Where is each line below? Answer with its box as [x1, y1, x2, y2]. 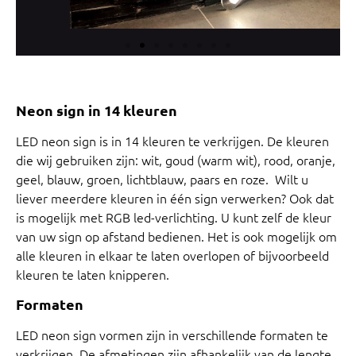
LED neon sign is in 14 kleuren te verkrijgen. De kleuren [16, 132, 329, 150]
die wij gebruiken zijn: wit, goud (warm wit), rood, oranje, [16, 151, 335, 169]
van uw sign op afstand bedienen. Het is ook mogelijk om [16, 227, 337, 246]
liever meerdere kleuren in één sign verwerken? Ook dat [16, 189, 334, 207]
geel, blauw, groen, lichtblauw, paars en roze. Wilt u [16, 170, 308, 188]
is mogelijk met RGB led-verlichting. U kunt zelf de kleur [16, 208, 331, 226]
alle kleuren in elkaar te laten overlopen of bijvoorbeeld [16, 246, 329, 265]
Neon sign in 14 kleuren [16, 101, 177, 120]
